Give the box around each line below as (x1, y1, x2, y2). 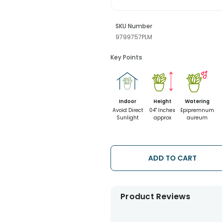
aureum (186, 114, 208, 121)
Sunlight (116, 114, 139, 121)
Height (153, 98, 171, 105)
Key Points (110, 53, 142, 61)
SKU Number (115, 22, 152, 30)
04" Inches (149, 107, 176, 114)
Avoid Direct (112, 107, 143, 114)
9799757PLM (115, 33, 152, 41)
